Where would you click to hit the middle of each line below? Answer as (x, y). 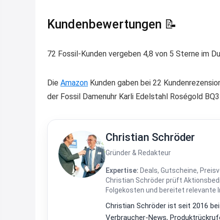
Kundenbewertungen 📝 (112, 24)
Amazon (74, 82)
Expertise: (122, 170)
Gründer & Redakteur (138, 152)
